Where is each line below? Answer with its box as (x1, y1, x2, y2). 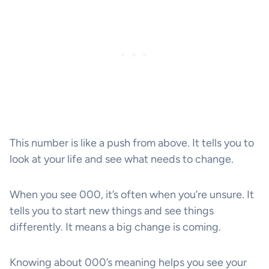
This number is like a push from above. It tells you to (10, 136, 254, 150)
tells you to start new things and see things (10, 204, 214, 217)
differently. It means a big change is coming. (10, 220, 221, 234)
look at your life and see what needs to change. (10, 152, 234, 166)
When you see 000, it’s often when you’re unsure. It (10, 187, 254, 201)
